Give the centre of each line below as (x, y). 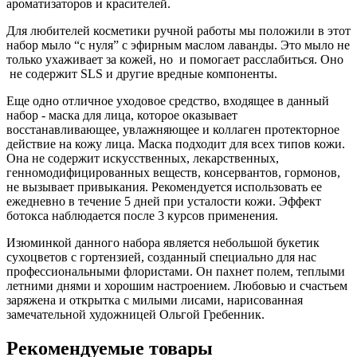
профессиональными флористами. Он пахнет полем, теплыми (176, 272)
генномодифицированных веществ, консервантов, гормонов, (175, 173)
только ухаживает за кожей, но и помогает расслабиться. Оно (175, 60)
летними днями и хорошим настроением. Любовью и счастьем (177, 286)
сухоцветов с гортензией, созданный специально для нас (161, 257)
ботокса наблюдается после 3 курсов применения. (144, 216)
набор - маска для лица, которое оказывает (122, 116)
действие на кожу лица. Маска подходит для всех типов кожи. (176, 144)
